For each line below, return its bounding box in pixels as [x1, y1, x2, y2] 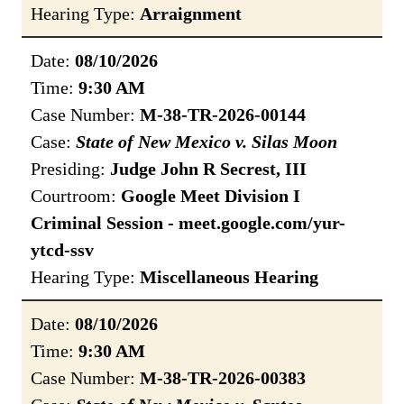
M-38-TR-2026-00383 [140, 368, 306, 389]
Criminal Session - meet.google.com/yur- [31, 213, 345, 234]
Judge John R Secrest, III [110, 159, 307, 179]
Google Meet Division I [121, 186, 300, 207]
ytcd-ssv [31, 240, 94, 261]
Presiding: [31, 159, 110, 179]
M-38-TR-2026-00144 [140, 105, 306, 125]
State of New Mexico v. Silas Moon [76, 132, 337, 152]
